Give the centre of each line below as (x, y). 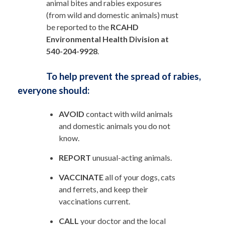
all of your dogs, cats (139, 177)
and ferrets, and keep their (103, 189)
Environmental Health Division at (107, 39)
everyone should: (53, 90)
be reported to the (78, 27)
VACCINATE (81, 177)
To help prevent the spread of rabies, (123, 76)
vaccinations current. (94, 201)
